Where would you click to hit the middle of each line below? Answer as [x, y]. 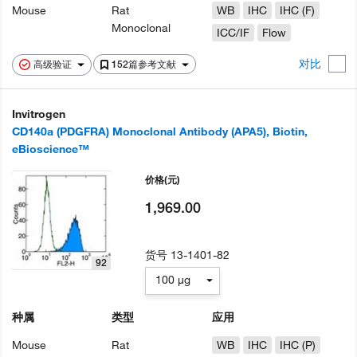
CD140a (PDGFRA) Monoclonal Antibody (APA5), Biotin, [160, 131]
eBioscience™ [51, 149]
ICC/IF [233, 33]
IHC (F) [297, 10]
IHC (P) [297, 345]
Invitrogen [39, 114]
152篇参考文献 [145, 64]
